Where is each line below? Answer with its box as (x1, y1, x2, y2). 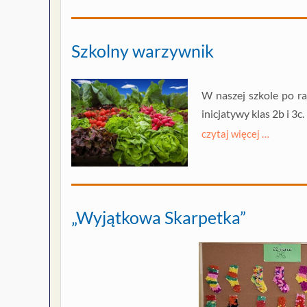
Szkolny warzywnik (71, 40, 214, 62)
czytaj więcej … (201, 127, 269, 140)
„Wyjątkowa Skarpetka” (71, 207, 246, 228)
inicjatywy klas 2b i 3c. (201, 107, 304, 121)
